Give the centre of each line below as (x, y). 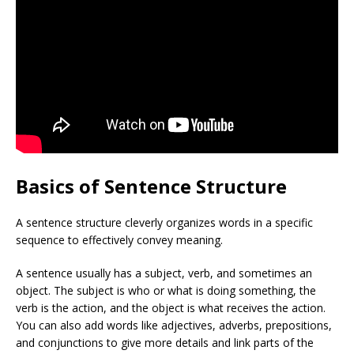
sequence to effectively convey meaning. (119, 240)
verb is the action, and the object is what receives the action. (171, 308)
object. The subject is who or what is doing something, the (166, 290)
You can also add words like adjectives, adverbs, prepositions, (174, 325)
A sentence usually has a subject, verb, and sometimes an (164, 273)
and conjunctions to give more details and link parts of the (165, 343)
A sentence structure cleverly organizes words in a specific (164, 222)
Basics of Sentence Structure (151, 186)
